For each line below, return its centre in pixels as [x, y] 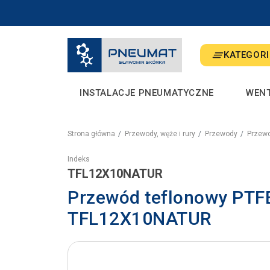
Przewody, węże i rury [160, 133]
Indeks [79, 159]
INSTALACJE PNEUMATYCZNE [147, 93]
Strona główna [91, 133]
